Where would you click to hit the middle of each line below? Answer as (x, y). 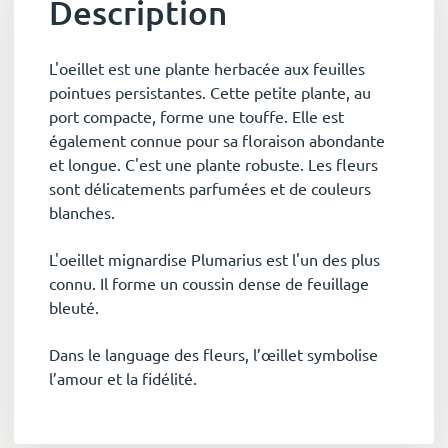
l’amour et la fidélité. (123, 378)
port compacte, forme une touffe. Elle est (196, 116)
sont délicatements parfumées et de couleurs (210, 188)
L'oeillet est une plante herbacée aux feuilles (207, 68)
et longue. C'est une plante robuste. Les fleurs (213, 164)
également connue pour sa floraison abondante (217, 140)
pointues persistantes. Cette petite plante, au (210, 92)
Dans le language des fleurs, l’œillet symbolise (213, 354)
